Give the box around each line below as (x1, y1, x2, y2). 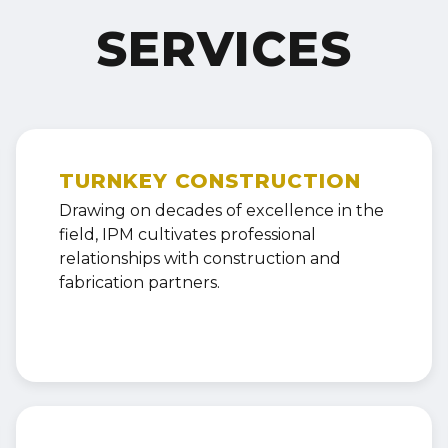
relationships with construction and (58, 249, 341, 269)
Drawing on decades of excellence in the (58, 201, 384, 221)
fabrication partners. (58, 273, 220, 293)
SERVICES (96, 20, 352, 78)
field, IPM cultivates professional (58, 225, 316, 245)
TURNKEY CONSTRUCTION (58, 169, 361, 194)
